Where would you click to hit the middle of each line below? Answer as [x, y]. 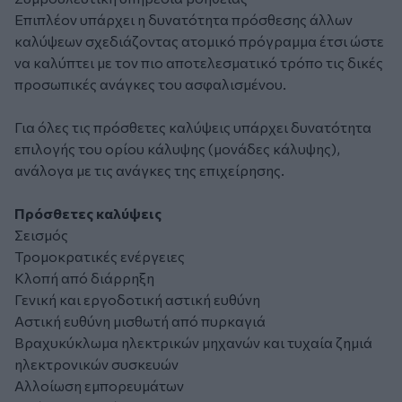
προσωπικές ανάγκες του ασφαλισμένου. [150, 84]
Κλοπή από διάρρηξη [84, 278]
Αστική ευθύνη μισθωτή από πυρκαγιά [140, 321]
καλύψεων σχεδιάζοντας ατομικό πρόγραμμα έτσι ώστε [199, 41]
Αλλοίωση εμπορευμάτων [99, 386]
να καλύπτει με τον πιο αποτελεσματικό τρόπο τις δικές [199, 63]
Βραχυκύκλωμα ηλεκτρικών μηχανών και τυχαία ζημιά [193, 343]
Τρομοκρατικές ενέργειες [100, 257]
